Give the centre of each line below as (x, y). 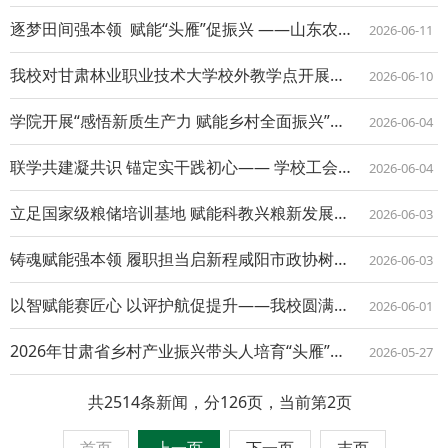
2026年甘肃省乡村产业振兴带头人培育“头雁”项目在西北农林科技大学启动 (336, 351)
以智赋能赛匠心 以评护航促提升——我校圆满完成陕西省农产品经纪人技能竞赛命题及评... (340, 305)
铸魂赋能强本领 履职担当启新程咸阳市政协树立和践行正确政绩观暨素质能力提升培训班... (340, 259)
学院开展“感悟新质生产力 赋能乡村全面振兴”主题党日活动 (336, 121)
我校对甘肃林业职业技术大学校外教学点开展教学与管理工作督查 (336, 75)
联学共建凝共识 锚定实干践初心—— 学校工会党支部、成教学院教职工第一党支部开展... (344, 167)
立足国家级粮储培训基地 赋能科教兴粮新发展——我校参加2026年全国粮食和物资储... (340, 213)
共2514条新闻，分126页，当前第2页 (224, 402)
